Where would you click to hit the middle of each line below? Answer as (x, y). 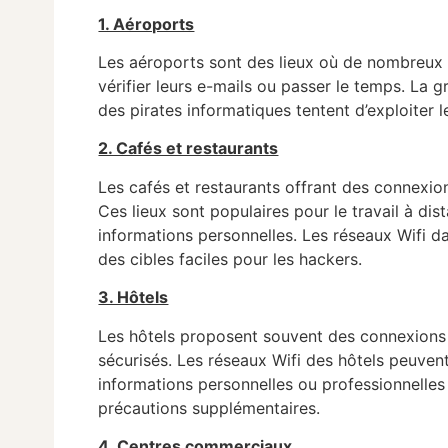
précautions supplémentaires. (209, 407)
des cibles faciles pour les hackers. (230, 258)
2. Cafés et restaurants (188, 148)
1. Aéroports (146, 23)
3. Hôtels (133, 297)
